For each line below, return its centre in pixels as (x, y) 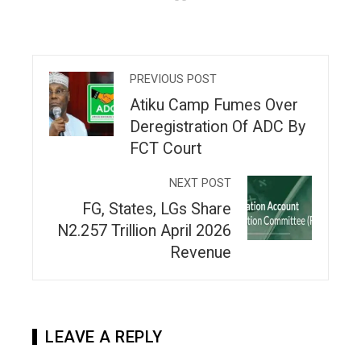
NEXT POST (200, 184)
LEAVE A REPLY (104, 337)
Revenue (201, 253)
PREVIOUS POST (173, 80)
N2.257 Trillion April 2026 (144, 231)
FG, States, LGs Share (157, 210)
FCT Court (166, 149)
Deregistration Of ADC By (218, 127)
